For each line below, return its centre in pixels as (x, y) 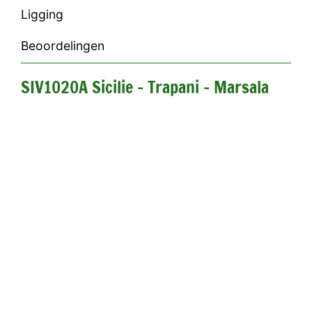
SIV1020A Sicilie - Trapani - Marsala (145, 87)
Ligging (42, 14)
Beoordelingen (63, 46)
